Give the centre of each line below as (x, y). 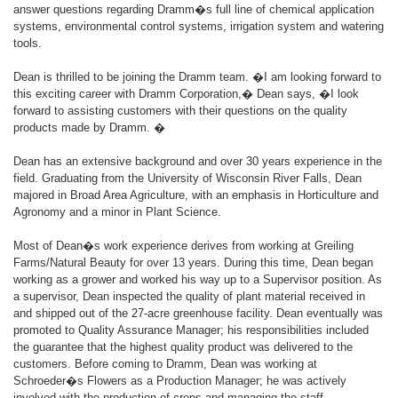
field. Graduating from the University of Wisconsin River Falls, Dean (187, 178)
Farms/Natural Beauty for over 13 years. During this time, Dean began (193, 263)
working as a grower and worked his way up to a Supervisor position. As (198, 279)
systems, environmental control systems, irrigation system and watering (199, 26)
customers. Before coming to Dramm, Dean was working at (165, 364)
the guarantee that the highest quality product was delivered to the (183, 347)
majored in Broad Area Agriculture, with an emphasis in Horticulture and (196, 195)
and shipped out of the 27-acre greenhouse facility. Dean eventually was (198, 313)
